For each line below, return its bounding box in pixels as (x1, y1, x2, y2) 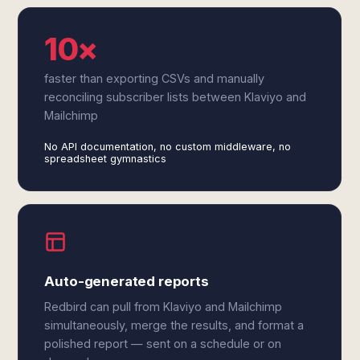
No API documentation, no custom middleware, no (44, 141, 292, 153)
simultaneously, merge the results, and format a (44, 318, 305, 332)
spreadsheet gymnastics (44, 153, 167, 165)
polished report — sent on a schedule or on (44, 337, 282, 350)
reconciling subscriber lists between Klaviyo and (44, 90, 307, 104)
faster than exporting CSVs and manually (44, 72, 265, 85)
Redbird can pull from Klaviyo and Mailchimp (44, 300, 283, 313)
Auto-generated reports (44, 273, 209, 289)
